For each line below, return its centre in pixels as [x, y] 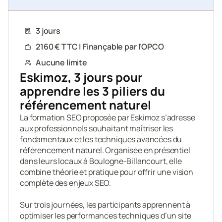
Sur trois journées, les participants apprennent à [105, 205]
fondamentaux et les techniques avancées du [101, 139]
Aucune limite [61, 62]
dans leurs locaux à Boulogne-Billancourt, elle [101, 161]
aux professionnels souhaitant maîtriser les [97, 128]
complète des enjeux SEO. [66, 183]
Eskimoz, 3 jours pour [81, 77]
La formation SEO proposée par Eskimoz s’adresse [108, 117]
